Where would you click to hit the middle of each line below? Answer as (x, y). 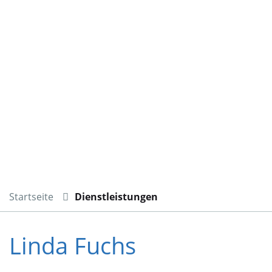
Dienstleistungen (116, 197)
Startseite (31, 197)
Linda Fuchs (73, 246)
